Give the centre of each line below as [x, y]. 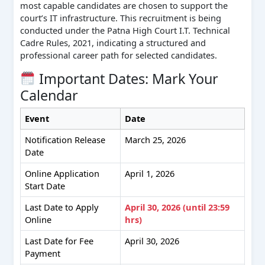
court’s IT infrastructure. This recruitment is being [120, 18]
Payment [43, 253]
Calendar [49, 95]
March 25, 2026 [156, 140]
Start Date [45, 186]
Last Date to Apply [62, 207]
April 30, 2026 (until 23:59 [177, 207]
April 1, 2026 [150, 174]
